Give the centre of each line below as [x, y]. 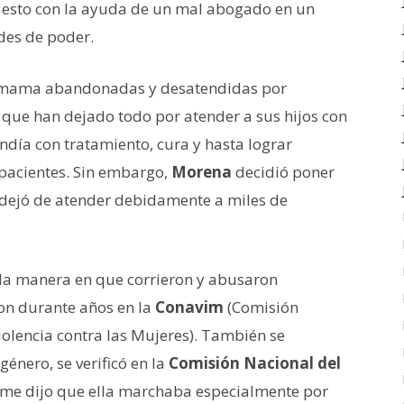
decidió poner [285, 171]
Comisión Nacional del [255, 363]
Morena [203, 171]
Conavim [191, 307]
